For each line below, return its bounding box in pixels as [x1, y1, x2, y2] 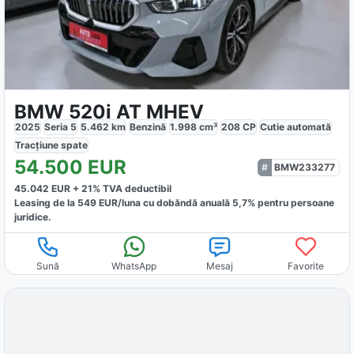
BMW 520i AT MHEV [14, 100, 205, 124]
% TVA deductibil [92, 183, 172, 195]
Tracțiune [15, 139, 62, 152]
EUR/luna [96, 197, 141, 209]
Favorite [288, 260, 325, 273]
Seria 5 [44, 121, 77, 134]
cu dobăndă [141, 197, 198, 209]
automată [287, 121, 332, 134]
